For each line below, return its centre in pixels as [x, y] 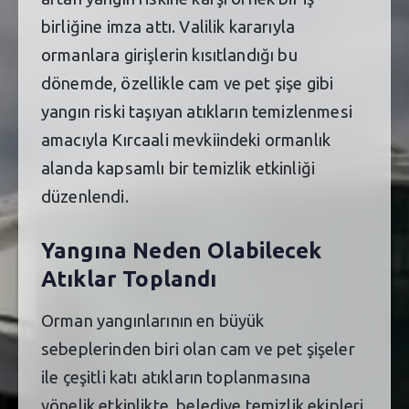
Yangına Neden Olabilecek [181, 251]
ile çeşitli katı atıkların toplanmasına [176, 377]
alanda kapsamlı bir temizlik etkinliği [178, 168]
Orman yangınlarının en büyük [153, 320]
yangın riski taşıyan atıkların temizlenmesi [197, 111]
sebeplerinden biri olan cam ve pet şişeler [198, 348]
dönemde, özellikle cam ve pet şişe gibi [188, 83]
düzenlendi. [85, 196]
